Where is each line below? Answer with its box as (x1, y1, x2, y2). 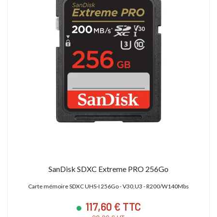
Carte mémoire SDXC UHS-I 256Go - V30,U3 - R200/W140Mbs (28, 182, 189, 190)
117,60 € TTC (83, 200, 141, 213)
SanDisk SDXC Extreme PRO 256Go (48, 164, 169, 173)
